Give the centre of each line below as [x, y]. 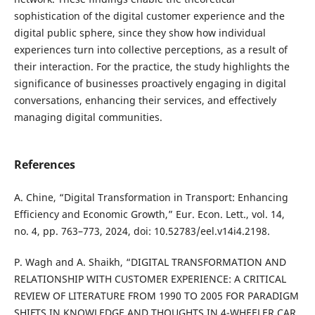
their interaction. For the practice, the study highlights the [152, 66]
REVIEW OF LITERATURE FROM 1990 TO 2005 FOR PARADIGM [156, 296]
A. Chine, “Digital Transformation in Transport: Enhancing [151, 197]
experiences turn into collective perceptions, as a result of [150, 49]
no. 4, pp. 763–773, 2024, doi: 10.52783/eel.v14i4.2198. [142, 231]
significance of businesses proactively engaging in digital [150, 83]
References [44, 164]
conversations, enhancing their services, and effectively [145, 100]
